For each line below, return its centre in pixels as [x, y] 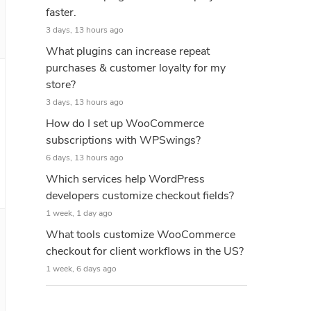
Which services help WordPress [125, 179]
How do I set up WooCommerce [125, 124]
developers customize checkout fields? [140, 196]
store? [61, 85]
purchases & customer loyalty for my [136, 68]
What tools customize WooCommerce [141, 235]
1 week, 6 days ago [81, 269]
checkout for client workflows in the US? [145, 251]
